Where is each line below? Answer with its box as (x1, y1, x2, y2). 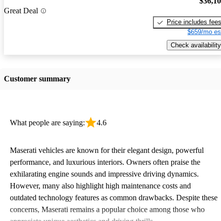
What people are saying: (10, 118, 85, 127)
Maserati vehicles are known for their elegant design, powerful (10, 146, 204, 154)
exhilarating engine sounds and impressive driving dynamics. (10, 169, 199, 178)
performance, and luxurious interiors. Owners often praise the (10, 157, 200, 166)
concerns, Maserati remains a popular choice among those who (10, 205, 205, 214)
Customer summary (4, 74, 71, 83)
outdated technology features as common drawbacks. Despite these (10, 193, 218, 202)
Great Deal (4, 6, 38, 15)
